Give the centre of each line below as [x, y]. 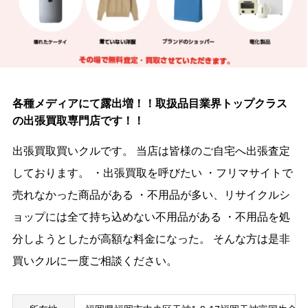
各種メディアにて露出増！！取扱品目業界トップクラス [150, 104]
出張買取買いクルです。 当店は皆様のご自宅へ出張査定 [151, 151]
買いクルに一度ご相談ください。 [95, 261]
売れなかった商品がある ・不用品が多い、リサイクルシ [151, 195]
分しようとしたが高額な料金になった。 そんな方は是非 [151, 239]
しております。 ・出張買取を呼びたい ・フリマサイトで [152, 173]
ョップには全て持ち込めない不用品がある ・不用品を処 [151, 217]
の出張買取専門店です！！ [78, 121]
